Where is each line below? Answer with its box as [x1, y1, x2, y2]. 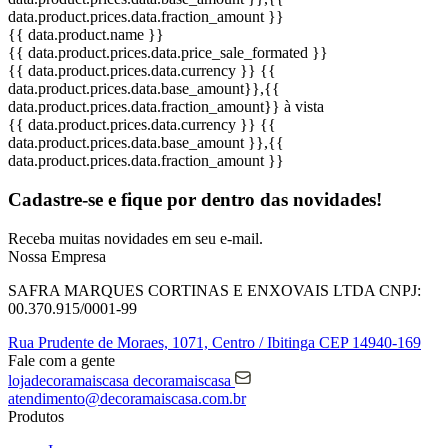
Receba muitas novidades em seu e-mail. [8, 229, 263, 247]
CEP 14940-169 [315, 333, 421, 351]
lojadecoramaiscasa [8, 371, 133, 389]
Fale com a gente [8, 351, 115, 369]
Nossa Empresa [8, 247, 106, 265]
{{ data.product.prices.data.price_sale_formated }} [8, 44, 328, 62]
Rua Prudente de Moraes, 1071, [8, 333, 212, 351]
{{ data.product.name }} [8, 26, 164, 44]
